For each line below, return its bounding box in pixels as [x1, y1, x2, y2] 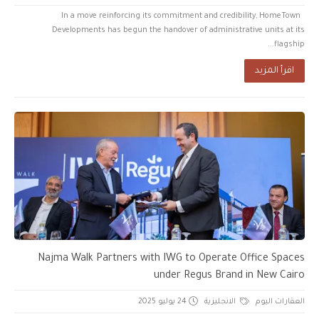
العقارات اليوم [256, 297, 305, 306]
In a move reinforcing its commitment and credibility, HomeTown [61, 11, 300, 21]
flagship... [274, 40, 305, 49]
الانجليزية [204, 297, 238, 306]
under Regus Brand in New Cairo [154, 270, 305, 282]
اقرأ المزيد [255, 66, 294, 76]
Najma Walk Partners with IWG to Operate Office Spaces [38, 253, 305, 265]
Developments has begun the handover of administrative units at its [52, 26, 305, 35]
